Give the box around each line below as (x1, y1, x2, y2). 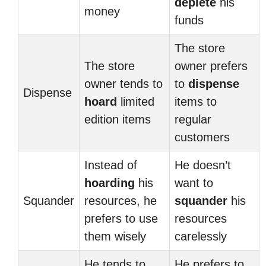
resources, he (84, 194, 157, 207)
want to (175, 176, 213, 189)
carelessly (175, 230, 227, 243)
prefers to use (84, 212, 158, 225)
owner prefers (175, 59, 248, 72)
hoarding (84, 176, 135, 189)
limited (117, 95, 154, 108)
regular (175, 113, 211, 126)
